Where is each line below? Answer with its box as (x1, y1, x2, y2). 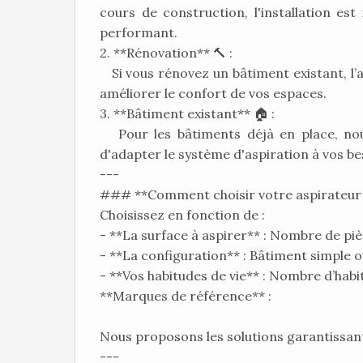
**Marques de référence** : (100, 288, 271, 304)
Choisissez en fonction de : (100, 207, 265, 223)
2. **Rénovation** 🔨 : (100, 45, 239, 61)
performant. (100, 24, 177, 41)
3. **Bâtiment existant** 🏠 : (100, 105, 281, 122)
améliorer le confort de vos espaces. (100, 85, 327, 101)
